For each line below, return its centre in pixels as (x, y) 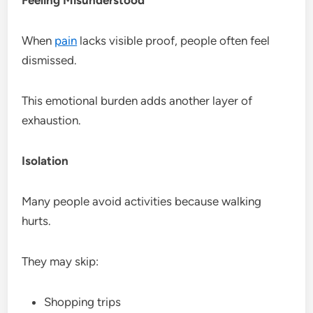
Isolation (45, 160)
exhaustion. (52, 120)
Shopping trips (83, 301)
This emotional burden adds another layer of (137, 100)
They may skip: (60, 261)
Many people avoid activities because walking (142, 201)
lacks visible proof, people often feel (174, 40)
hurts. (37, 220)
